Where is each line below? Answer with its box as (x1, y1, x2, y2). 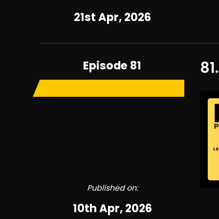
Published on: (87, 182, 138, 194)
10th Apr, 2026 (72, 200, 152, 216)
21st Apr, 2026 (73, 9, 151, 25)
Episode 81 (83, 58, 142, 73)
